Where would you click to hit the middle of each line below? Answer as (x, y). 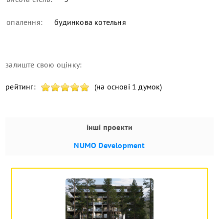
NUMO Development (109, 145)
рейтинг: (21, 87)
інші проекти (109, 127)
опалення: (25, 22)
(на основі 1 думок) (128, 87)
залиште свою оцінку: (44, 65)
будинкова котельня (89, 22)
